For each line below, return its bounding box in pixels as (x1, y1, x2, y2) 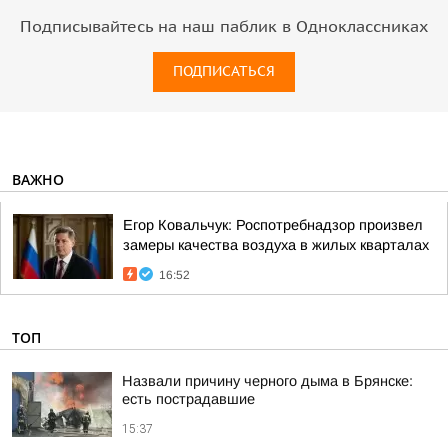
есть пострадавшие (122, 391, 255, 407)
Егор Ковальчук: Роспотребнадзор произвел (123, 217, 423, 233)
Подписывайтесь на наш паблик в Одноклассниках (20, 18, 428, 36)
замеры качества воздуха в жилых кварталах (123, 237, 429, 253)
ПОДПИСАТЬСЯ (173, 63, 275, 80)
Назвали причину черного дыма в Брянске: (122, 373, 413, 389)
